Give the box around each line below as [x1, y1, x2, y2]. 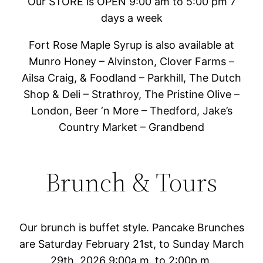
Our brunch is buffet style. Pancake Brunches [19, 221, 244, 234]
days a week [100, 11, 163, 24]
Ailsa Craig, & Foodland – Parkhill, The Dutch [22, 71, 241, 84]
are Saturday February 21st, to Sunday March [19, 237, 244, 250]
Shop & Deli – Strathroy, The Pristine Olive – [23, 87, 240, 100]
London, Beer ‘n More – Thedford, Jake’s [31, 104, 232, 117]
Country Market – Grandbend [59, 120, 204, 133]
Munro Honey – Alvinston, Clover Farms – [29, 55, 234, 68]
